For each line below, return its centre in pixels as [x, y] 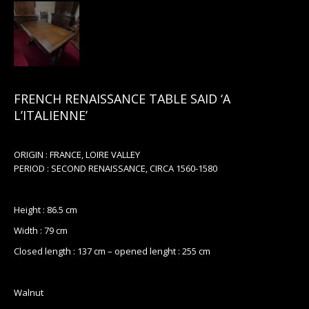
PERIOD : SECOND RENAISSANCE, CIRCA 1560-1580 [116, 169]
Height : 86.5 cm [46, 210]
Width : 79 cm [41, 231]
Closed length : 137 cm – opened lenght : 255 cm [112, 251]
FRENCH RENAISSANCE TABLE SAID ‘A [122, 99]
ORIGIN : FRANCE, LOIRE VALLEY [77, 155]
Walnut [29, 293]
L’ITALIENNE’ [51, 116]
